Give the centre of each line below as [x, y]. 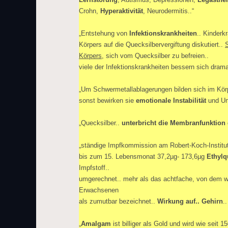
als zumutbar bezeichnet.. [118, 201]
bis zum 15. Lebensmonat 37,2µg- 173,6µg [143, 156]
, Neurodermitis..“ [168, 11]
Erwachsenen [99, 190]
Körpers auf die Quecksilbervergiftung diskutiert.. [152, 45]
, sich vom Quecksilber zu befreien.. [155, 56]
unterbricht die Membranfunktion [174, 123]
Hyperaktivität [122, 11]
